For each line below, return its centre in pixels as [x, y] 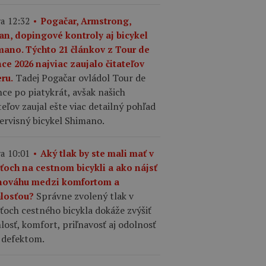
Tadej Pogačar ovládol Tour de [80, 77]
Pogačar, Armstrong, [86, 20]
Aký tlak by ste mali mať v [97, 153]
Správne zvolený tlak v [85, 196]
